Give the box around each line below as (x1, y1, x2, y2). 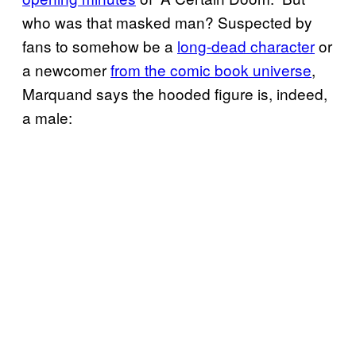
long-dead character (177, 35, 315, 57)
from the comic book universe (110, 59, 311, 81)
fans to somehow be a (22, 35, 177, 57)
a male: (22, 106, 72, 129)
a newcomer (22, 59, 110, 81)
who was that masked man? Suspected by (22, 11, 312, 33)
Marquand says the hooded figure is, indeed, (22, 83, 327, 105)
